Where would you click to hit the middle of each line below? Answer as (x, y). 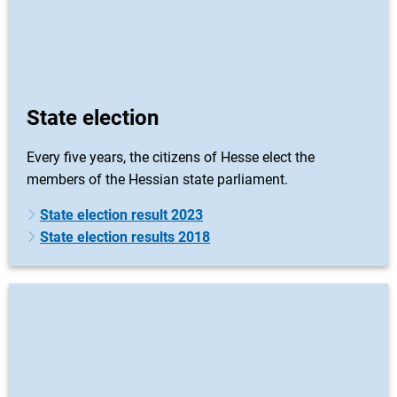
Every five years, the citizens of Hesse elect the (171, 157)
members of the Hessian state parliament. (157, 179)
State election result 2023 (122, 215)
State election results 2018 (125, 237)
